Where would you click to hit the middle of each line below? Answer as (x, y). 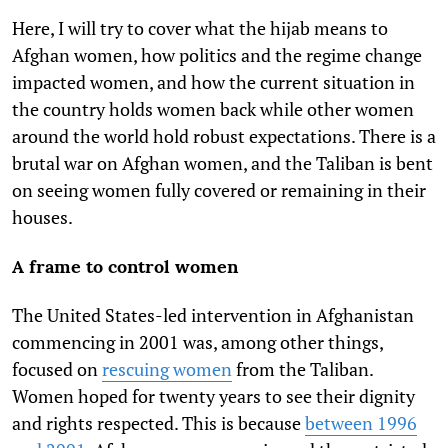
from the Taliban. (302, 369)
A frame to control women (125, 267)
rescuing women (167, 369)
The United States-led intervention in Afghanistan (213, 315)
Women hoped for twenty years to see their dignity (213, 396)
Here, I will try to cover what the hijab (161, 28)
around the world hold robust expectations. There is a (224, 136)
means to (351, 28)
